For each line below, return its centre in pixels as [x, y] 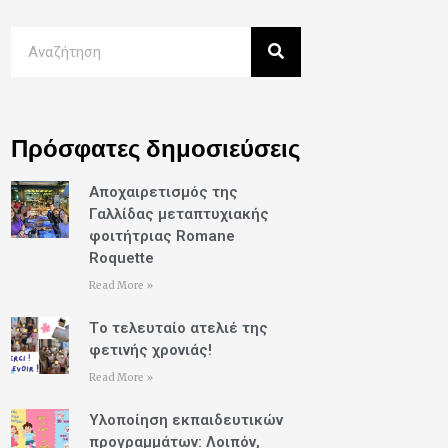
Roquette [121, 257]
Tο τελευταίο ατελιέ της [178, 327]
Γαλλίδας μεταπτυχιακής [178, 213]
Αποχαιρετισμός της [163, 191]
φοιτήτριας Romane [161, 235]
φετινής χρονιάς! [150, 349]
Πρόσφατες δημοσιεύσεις [155, 148]
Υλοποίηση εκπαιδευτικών [185, 419]
